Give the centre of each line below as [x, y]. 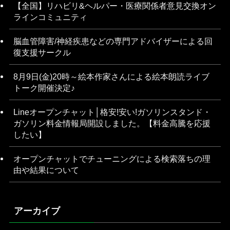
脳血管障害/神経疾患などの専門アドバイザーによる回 [113, 41]
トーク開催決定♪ [44, 88]
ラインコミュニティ [50, 17]
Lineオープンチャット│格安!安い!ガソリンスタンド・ [112, 112]
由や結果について [46, 170]
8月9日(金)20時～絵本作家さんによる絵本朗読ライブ [111, 76]
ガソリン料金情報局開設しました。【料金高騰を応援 [112, 123]
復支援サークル [42, 52]
